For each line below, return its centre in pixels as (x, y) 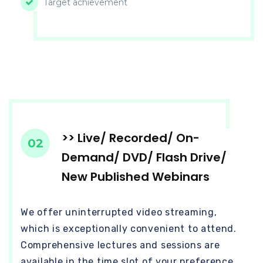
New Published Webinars (136, 176)
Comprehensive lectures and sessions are (120, 245)
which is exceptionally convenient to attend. (129, 228)
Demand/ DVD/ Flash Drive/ (144, 157)
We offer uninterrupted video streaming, (119, 212)
